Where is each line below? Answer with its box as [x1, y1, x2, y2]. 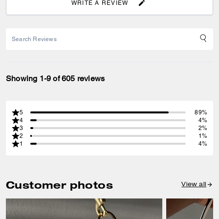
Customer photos [6, 179, 113, 191]
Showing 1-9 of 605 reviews [6, 74, 105, 84]
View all [181, 181, 206, 188]
